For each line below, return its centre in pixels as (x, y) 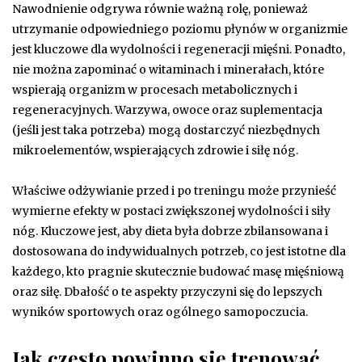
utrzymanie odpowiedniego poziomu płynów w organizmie (180, 29)
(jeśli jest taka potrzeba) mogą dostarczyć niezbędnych (166, 130)
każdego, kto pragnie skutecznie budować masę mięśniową (178, 271)
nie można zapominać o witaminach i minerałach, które (168, 69)
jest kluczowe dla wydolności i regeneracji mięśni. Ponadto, (179, 49)
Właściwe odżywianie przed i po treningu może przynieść (174, 190)
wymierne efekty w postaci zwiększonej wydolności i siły (171, 210)
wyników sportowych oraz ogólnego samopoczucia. (160, 311)
